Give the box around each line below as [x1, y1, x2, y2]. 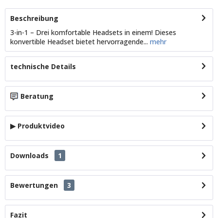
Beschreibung [10, 13, 58, 23]
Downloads [10, 151, 49, 161]
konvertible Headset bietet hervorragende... [10, 36, 148, 46]
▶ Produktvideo [10, 121, 65, 131]
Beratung [20, 91, 54, 101]
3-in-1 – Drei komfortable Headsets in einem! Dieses [10, 27, 176, 37]
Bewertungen [10, 181, 58, 190]
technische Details [10, 61, 76, 71]
